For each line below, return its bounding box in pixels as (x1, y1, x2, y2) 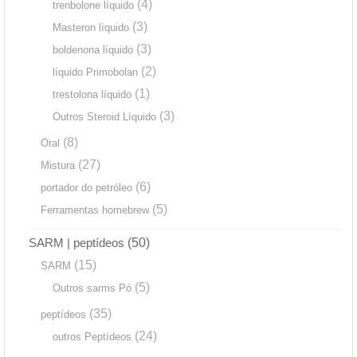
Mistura (41, 159, 75, 172)
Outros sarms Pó (53, 282, 131, 295)
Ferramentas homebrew (41, 204, 149, 217)
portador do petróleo (41, 182, 132, 194)
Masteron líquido (53, 22, 129, 34)
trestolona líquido (53, 88, 131, 101)
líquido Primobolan (53, 66, 138, 79)
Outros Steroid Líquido (53, 111, 156, 124)
